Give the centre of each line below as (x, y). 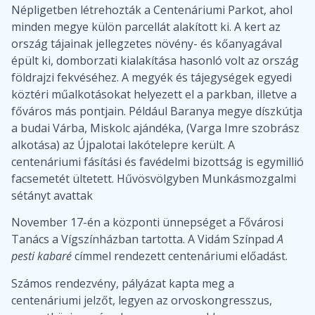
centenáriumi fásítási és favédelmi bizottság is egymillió (157, 161)
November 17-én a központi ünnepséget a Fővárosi (147, 223)
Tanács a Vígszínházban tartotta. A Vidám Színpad (144, 239)
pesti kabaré (41, 256)
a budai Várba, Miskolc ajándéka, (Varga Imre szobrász (155, 128)
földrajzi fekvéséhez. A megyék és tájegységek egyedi (152, 77)
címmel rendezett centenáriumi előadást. (180, 256)
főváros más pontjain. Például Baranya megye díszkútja (157, 111)
